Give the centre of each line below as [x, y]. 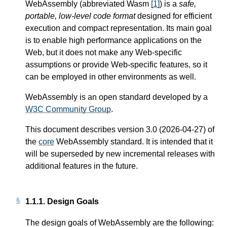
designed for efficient [174, 16]
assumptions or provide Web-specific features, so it [116, 64]
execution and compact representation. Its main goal [119, 28]
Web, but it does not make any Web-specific [104, 52]
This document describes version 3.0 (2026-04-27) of [120, 129]
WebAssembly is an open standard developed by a [117, 97]
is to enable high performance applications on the [113, 40]
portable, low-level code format [80, 16]
